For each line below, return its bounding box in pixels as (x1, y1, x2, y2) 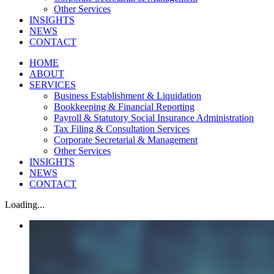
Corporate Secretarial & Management (54, 135, 198, 145)
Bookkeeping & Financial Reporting (54, 102, 194, 112)
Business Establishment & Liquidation (54, 91, 201, 101)
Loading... (5, 199, 45, 210)
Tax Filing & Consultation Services (54, 124, 190, 134)
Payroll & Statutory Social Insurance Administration (54, 113, 254, 123)
